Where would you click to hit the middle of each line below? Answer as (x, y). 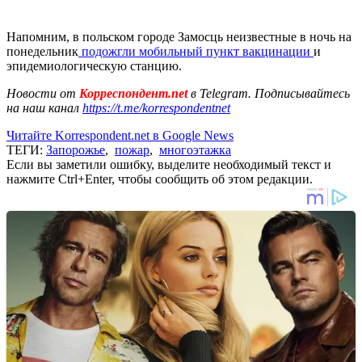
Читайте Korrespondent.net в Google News (120, 135)
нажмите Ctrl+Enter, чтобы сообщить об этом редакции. (160, 179)
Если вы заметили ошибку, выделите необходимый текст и (169, 164)
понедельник (42, 51)
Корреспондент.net (133, 93)
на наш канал (44, 107)
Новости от (41, 93)
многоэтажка (195, 149)
